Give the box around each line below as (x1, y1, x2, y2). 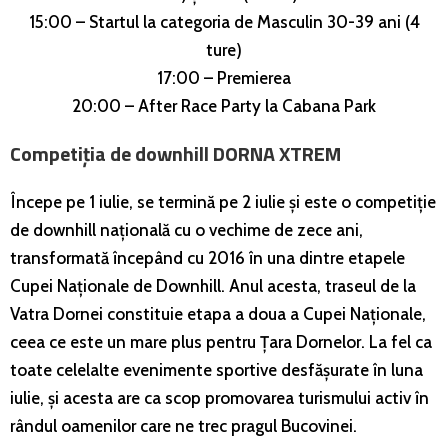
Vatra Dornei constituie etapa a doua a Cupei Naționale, (10, 303, 426, 324)
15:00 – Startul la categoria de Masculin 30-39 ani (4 (28, 11, 420, 32)
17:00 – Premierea (157, 67, 291, 88)
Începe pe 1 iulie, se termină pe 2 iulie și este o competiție (10, 191, 436, 212)
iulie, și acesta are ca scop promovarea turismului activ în (10, 387, 429, 408)
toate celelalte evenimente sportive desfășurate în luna (10, 359, 423, 380)
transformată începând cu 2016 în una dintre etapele (10, 247, 405, 268)
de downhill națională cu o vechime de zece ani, (10, 219, 363, 240)
